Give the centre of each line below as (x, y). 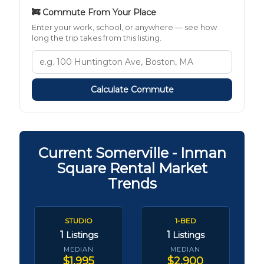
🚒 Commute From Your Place (94, 12)
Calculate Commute (132, 89)
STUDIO (79, 220)
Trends (132, 183)
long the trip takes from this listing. (97, 37)
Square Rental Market (132, 168)
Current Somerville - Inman (132, 153)
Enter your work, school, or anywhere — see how (124, 27)
